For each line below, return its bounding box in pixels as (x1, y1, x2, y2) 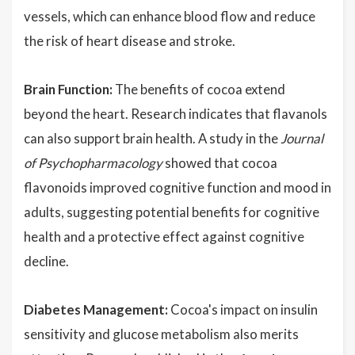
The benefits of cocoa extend (113, 81, 285, 97)
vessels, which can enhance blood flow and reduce (24, 8, 315, 25)
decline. (24, 253, 69, 269)
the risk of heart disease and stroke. (24, 32, 235, 49)
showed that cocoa (162, 155, 277, 171)
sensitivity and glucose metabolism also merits (24, 326, 299, 342)
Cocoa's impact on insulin (168, 301, 318, 318)
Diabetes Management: (24, 301, 168, 318)
